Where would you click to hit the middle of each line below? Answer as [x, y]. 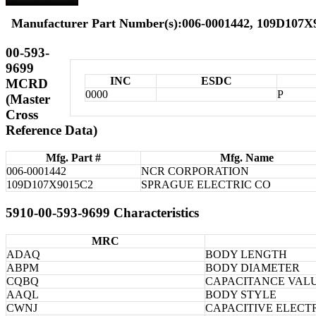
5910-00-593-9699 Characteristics [102, 212]
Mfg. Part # [73, 158]
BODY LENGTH [246, 254]
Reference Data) [51, 130]
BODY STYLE [241, 294]
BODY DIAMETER [253, 267]
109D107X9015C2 [50, 185]
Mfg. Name [247, 158]
